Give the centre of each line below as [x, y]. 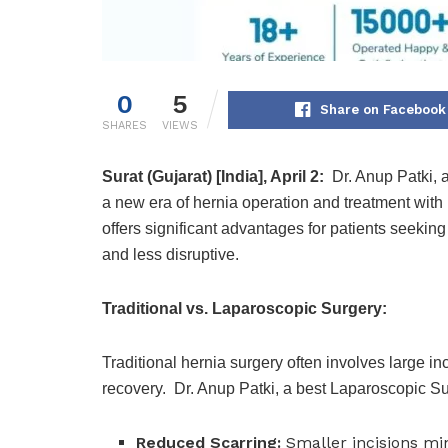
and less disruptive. [170, 255]
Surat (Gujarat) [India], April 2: [217, 177]
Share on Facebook [383, 110]
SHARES [124, 126]
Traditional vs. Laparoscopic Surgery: [244, 309]
